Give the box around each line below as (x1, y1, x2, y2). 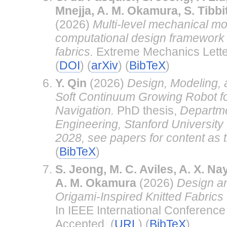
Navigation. (55, 103, 114, 117)
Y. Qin (55, 76, 87, 90)
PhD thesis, (113, 103, 180, 117)
